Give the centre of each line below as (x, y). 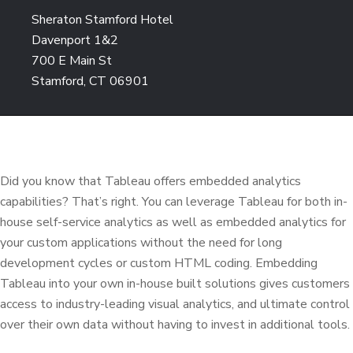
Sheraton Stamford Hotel (102, 20)
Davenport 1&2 (75, 40)
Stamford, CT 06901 (90, 81)
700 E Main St (72, 61)
